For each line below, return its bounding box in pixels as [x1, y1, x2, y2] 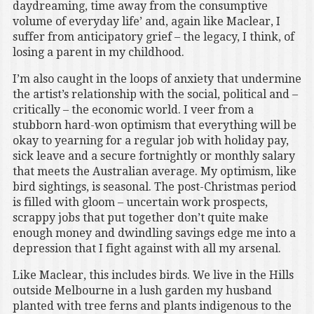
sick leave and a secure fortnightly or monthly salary [12, 149, 295, 163]
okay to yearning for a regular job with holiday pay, [12, 134, 289, 148]
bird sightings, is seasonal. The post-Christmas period [12, 180, 296, 194]
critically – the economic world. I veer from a [12, 103, 254, 117]
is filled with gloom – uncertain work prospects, [12, 196, 268, 210]
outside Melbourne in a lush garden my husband [12, 284, 272, 298]
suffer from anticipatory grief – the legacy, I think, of [12, 30, 294, 44]
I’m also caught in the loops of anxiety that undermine [12, 72, 301, 86]
